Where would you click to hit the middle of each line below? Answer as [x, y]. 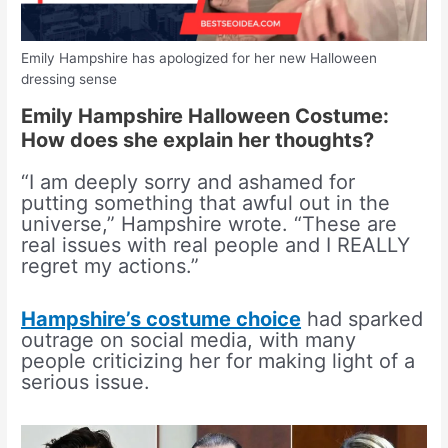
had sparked [362, 318]
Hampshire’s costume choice [161, 318]
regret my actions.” [110, 265]
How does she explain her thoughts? [198, 139]
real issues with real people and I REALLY [216, 244]
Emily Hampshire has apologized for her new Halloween [199, 58]
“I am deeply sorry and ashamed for [188, 181]
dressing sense [69, 79]
